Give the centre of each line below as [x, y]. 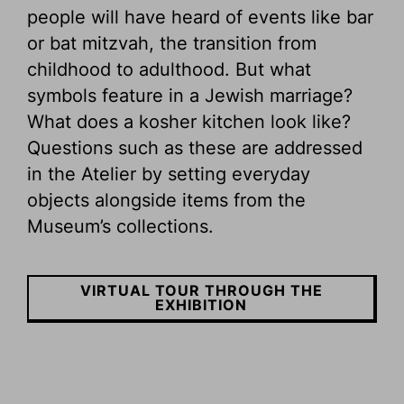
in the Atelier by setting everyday [169, 174]
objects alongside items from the [166, 200]
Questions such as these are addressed [195, 147]
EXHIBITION [201, 305]
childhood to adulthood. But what [169, 69]
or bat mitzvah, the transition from [172, 43]
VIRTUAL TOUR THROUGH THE [201, 291]
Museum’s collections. [120, 226]
